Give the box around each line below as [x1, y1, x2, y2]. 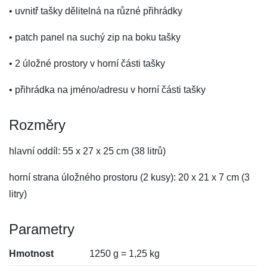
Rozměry [9, 117, 66, 133]
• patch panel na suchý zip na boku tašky [9, 32, 181, 42]
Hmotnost [9, 249, 54, 259]
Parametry [9, 221, 74, 237]
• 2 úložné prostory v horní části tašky [9, 58, 165, 69]
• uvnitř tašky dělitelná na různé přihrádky [9, 6, 182, 16]
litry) [9, 189, 27, 199]
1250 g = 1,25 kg [89, 249, 160, 259]
